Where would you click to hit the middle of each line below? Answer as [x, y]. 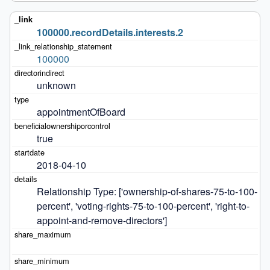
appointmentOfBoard [81, 111]
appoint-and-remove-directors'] [102, 220]
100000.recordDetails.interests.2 [110, 32]
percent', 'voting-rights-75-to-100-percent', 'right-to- [143, 206]
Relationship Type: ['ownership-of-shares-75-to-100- [147, 191]
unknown [56, 85]
